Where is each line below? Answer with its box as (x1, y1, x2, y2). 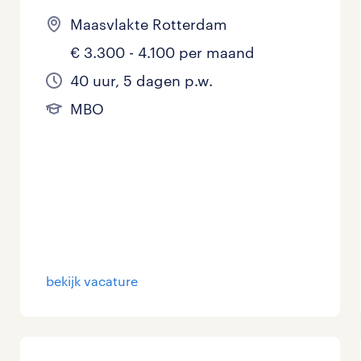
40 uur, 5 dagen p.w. (70, 72, 214, 90)
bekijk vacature (46, 273, 139, 289)
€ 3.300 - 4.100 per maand (70, 44, 255, 62)
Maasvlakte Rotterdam (70, 15, 228, 34)
